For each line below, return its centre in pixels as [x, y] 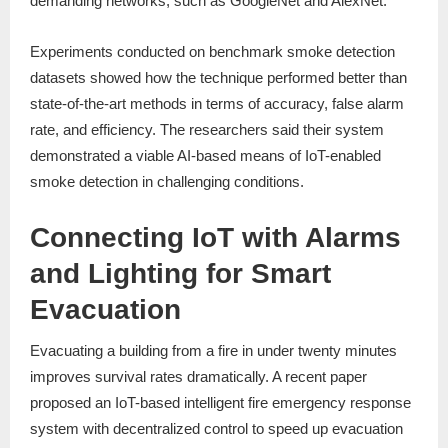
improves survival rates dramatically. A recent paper [198, 377]
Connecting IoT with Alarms [215, 238]
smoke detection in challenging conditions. [167, 182]
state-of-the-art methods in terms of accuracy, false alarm [217, 104]
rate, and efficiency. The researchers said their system [207, 130]
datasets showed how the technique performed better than [218, 78]
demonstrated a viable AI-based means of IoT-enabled [205, 156]
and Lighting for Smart [180, 274]
